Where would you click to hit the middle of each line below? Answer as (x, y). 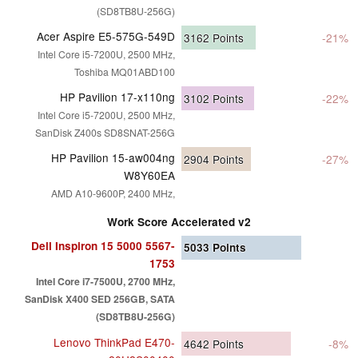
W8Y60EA (149, 175)
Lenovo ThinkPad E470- (114, 342)
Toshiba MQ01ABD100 (125, 71)
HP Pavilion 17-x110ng (117, 96)
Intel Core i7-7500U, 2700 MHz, (105, 281)
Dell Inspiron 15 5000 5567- (103, 245)
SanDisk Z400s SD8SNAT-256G (105, 132)
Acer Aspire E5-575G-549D (106, 36)
